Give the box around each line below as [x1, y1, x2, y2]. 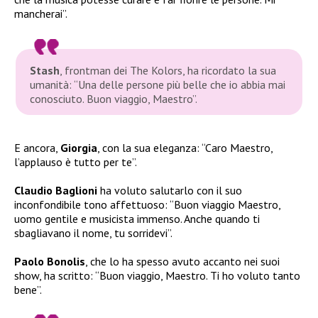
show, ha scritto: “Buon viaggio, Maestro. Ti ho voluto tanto [14, 268, 300, 283]
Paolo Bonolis [14, 253, 85, 268]
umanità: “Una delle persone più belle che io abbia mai [30, 77, 286, 92]
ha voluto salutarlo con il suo [97, 182, 242, 197]
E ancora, [14, 140, 60, 155]
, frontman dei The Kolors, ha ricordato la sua [60, 62, 277, 77]
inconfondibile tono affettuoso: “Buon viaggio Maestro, [14, 197, 280, 212]
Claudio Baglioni [14, 182, 97, 197]
